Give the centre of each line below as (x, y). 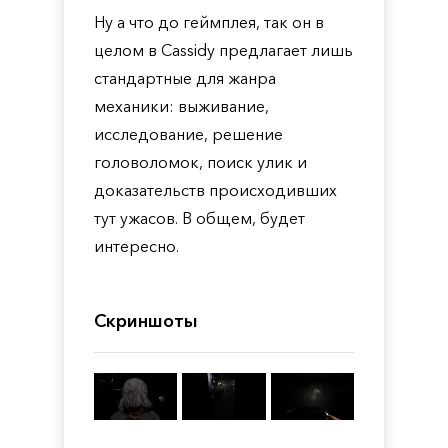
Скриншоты (146, 321)
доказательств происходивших (215, 190)
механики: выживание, (181, 106)
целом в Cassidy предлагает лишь (223, 50)
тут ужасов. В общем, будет (199, 218)
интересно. (136, 246)
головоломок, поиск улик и (200, 162)
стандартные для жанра (185, 78)
